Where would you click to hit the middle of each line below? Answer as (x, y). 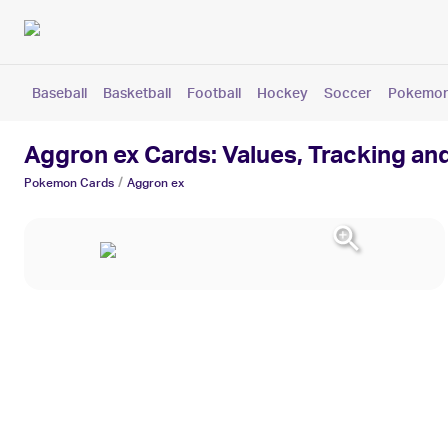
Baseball (59, 92)
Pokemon (50, 182)
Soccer (348, 92)
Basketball (137, 92)
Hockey (282, 92)
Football (214, 92)
